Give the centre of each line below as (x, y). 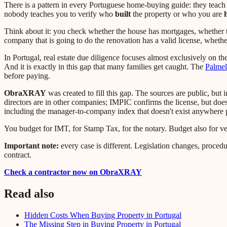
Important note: (31, 146)
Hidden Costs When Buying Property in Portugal (103, 215)
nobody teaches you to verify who (60, 14)
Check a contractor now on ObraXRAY (73, 172)
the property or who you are (177, 14)
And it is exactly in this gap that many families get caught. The (105, 67)
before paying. (27, 76)
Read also (29, 194)
